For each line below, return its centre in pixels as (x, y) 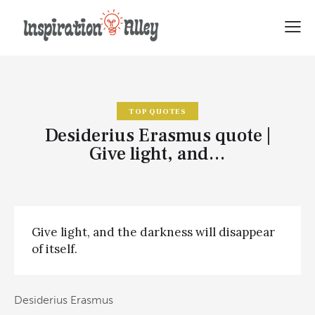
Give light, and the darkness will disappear (153, 232)
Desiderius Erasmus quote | (157, 136)
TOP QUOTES (157, 112)
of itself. (54, 249)
